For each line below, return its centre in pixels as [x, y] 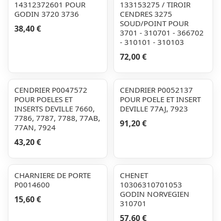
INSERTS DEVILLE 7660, [55, 109]
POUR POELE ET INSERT [160, 99]
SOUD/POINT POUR [154, 23]
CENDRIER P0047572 [51, 90]
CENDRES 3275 [146, 14]
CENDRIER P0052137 [156, 90]
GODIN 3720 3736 [47, 14]
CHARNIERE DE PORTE [53, 175]
